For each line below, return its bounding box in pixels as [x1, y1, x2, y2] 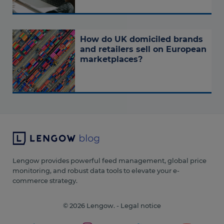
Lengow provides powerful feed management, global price [12, 156, 206, 164]
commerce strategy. [12, 176, 77, 184]
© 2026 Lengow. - [63, 201, 120, 210]
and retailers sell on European [80, 44, 206, 54]
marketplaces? [80, 54, 142, 64]
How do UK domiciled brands [80, 34, 203, 44]
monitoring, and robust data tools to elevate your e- [12, 166, 179, 174]
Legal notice [120, 201, 161, 210]
